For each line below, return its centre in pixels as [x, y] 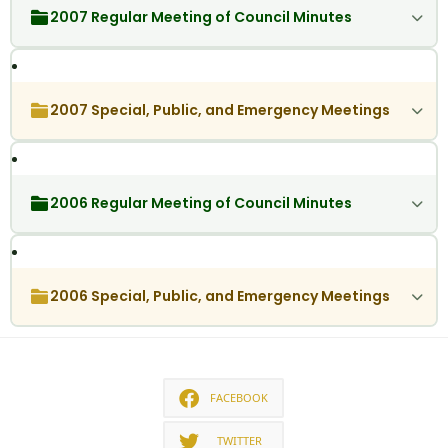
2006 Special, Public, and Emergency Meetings [219, 296]
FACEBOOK [239, 397]
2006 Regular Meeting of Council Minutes [200, 203]
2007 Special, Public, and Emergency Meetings [219, 110]
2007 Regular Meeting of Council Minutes [200, 17]
